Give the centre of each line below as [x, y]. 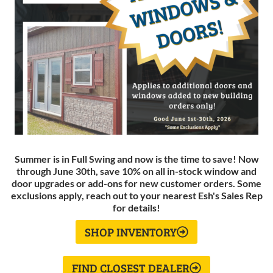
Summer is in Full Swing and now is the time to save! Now [136, 159]
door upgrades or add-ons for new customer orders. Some [136, 183]
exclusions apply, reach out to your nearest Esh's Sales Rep [136, 196]
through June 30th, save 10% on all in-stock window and [136, 171]
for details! [136, 208]
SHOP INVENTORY [131, 232]
